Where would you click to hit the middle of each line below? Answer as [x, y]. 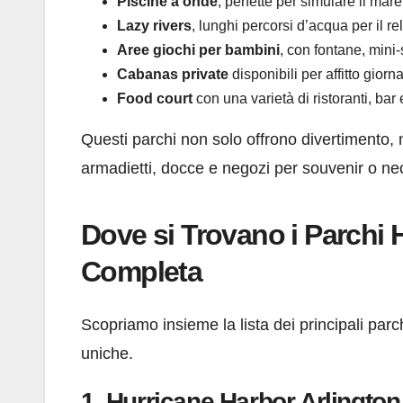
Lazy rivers [154, 25]
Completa [142, 271]
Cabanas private [173, 74]
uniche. [107, 354]
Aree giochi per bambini [198, 49]
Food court [155, 98]
